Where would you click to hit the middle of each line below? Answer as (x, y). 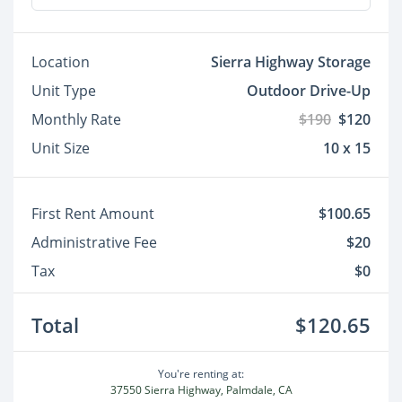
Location (61, 62)
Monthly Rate (76, 119)
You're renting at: (201, 374)
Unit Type (64, 91)
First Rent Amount (93, 214)
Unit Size (61, 148)
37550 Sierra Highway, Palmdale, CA (201, 390)
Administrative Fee (94, 242)
